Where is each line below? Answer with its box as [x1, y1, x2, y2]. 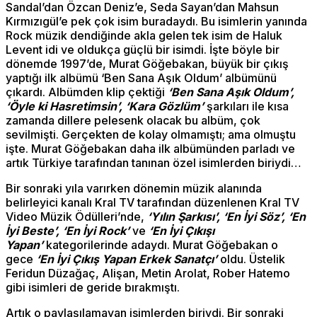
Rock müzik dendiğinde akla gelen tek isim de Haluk [6, 28, 282, 43]
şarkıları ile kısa [204, 99, 289, 114]
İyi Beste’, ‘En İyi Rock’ [6, 224, 129, 238]
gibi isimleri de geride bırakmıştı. [6, 280, 180, 295]
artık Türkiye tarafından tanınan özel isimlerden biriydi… [6, 156, 301, 171]
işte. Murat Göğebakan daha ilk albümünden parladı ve [6, 142, 295, 156]
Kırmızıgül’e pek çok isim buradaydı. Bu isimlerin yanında [6, 14, 307, 29]
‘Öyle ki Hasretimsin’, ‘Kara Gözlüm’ [6, 99, 204, 114]
